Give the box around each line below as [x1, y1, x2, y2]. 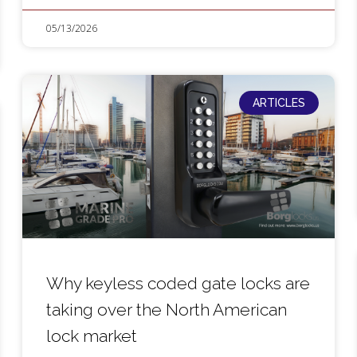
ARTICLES [252, 96, 305, 110]
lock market [46, 326, 138, 347]
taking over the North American [46, 300, 288, 320]
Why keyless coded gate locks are [46, 273, 311, 294]
